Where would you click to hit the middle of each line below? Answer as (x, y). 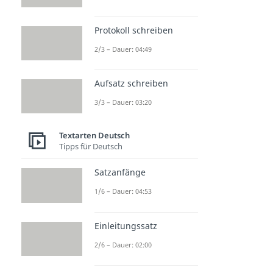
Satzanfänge (120, 172)
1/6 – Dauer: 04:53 (123, 191)
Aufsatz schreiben (131, 83)
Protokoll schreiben (134, 30)
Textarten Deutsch (94, 135)
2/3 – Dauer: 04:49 (123, 49)
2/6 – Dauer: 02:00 (123, 244)
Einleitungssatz (126, 225)
